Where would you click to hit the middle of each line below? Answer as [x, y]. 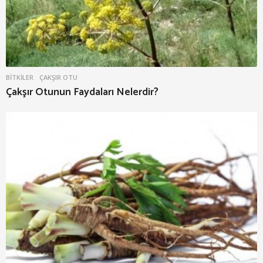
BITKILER [20, 77]
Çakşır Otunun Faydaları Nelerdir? [82, 92]
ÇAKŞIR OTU [58, 77]
